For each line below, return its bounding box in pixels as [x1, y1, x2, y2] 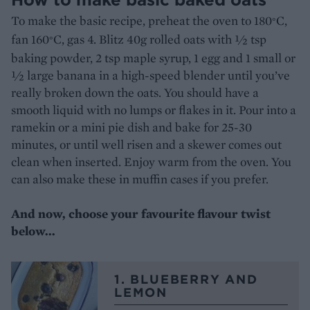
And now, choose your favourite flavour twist [11, 205, 271, 221]
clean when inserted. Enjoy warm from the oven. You [11, 153, 291, 170]
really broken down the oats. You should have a [11, 84, 259, 100]
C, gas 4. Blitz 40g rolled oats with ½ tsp [53, 30, 266, 47]
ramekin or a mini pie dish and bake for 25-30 [11, 118, 252, 135]
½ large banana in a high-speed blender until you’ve [11, 66, 290, 83]
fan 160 [11, 30, 49, 47]
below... [11, 222, 55, 239]
